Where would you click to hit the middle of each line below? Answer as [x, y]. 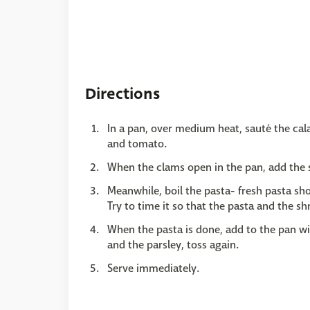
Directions [122, 94]
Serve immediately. [153, 268]
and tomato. [137, 144]
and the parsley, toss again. [173, 245]
